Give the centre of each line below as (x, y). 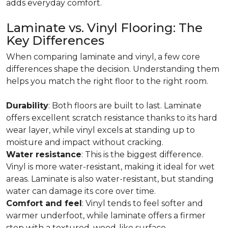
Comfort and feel (44, 203)
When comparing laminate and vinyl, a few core (103, 57)
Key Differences (55, 40)
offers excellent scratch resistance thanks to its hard (112, 118)
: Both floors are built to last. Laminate (125, 106)
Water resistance (44, 154)
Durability (27, 106)
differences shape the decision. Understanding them (113, 69)
